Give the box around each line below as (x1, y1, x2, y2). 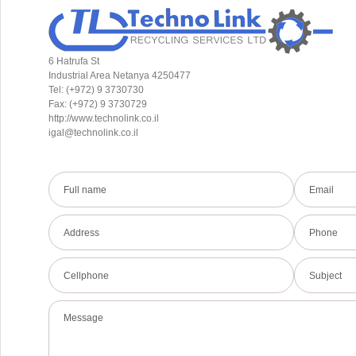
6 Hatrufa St (48, 56, 99, 67)
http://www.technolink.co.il (48, 113, 159, 124)
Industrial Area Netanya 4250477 (48, 70, 191, 81)
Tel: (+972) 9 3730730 (48, 84, 144, 95)
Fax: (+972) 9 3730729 (48, 99, 161, 110)
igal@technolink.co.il (48, 127, 138, 138)
